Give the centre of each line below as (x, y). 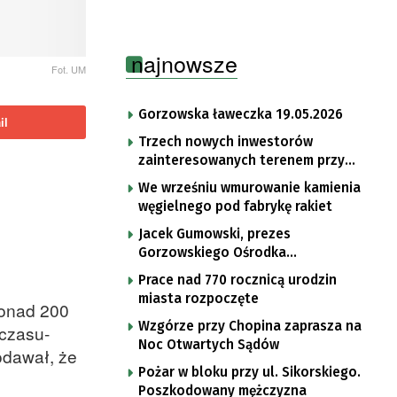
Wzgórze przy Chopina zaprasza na (250, 326)
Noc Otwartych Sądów (209, 344)
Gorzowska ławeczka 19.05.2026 (241, 114)
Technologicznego (198, 271)
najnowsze (184, 62)
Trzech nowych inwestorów (226, 141)
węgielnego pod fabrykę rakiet (235, 206)
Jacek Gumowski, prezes (214, 234)
